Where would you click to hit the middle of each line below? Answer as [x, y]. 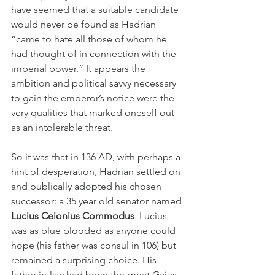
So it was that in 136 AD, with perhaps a [97, 157]
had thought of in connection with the [95, 53]
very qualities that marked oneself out [94, 112]
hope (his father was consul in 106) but [95, 245]
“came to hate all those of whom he [90, 39]
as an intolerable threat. [62, 127]
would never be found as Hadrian [85, 24]
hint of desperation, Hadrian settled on [97, 171]
